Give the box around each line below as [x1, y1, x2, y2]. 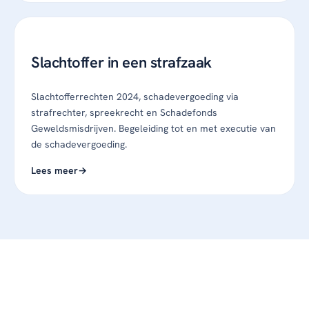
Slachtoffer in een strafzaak [31, 52, 212, 73]
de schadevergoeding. [31, 138, 127, 151]
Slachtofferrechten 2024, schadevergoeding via [31, 90, 239, 103]
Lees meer [31, 164, 78, 177]
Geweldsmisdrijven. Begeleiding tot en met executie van [31, 122, 276, 135]
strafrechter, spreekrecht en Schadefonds [31, 106, 217, 119]
